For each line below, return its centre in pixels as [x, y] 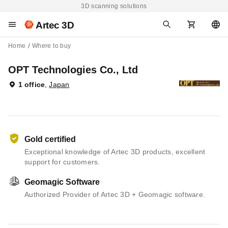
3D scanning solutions [114, 6]
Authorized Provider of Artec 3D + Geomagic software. [115, 194]
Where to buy [51, 46]
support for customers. [62, 162]
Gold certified [50, 139]
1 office [32, 84]
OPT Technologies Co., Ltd [73, 70]
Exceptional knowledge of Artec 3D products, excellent [115, 152]
